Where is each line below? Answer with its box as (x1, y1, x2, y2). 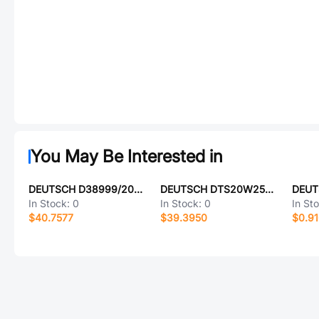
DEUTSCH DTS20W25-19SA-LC (264, 183, 273, 195)
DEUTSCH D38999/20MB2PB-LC (134, 183, 142, 195)
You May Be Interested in (31, 146, 223, 167)
